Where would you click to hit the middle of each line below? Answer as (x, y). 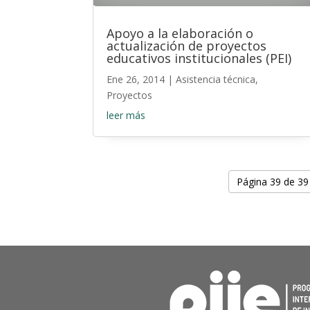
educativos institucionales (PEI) (199, 58)
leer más (126, 115)
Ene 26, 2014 (136, 79)
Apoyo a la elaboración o (180, 33)
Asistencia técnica (216, 79)
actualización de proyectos (187, 45)
